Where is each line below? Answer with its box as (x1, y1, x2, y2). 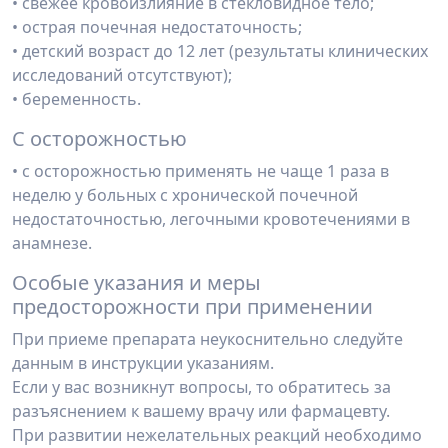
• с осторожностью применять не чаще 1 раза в (12, 160, 389, 182)
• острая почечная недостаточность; (12, 16, 302, 38)
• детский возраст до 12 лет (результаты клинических (12, 40, 428, 62)
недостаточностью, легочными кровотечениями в (12, 208, 410, 230)
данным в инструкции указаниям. (12, 352, 274, 374)
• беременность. (12, 88, 141, 110)
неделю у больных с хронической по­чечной (12, 184, 358, 206)
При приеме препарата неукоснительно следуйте (12, 328, 403, 350)
